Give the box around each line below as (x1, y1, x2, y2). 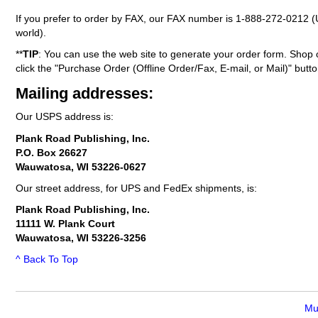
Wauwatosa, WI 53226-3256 (16, 233, 146, 243)
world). (16, 27, 46, 38)
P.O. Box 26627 (16, 147, 87, 158)
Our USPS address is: (16, 111, 114, 123)
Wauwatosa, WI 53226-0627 (16, 161, 146, 172)
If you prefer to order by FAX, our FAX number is (16, 13, 236, 24)
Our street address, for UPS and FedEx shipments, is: (16, 182, 257, 194)
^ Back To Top (16, 254, 78, 265)
